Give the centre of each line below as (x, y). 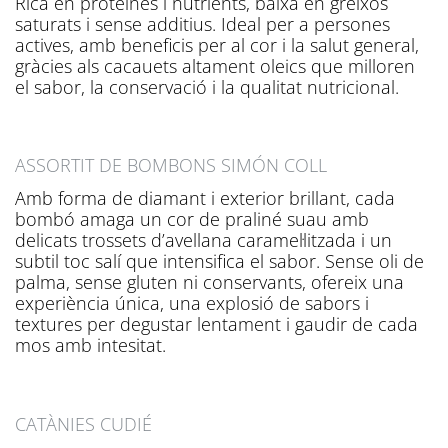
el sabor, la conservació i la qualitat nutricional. (207, 86)
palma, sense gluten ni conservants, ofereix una (209, 282)
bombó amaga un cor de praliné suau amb (192, 219)
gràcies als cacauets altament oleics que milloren (215, 65)
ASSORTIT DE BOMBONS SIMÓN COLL (171, 165)
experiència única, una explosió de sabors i (192, 303)
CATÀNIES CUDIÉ (83, 423)
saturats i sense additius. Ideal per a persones (202, 23)
